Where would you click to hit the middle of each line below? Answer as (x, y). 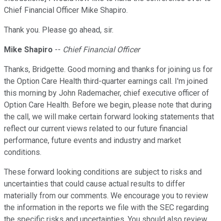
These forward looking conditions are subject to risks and (103, 172)
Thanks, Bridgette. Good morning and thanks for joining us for (108, 70)
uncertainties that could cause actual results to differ (94, 184)
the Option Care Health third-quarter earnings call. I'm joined (106, 81)
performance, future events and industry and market (92, 141)
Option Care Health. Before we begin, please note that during (108, 105)
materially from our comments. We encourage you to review (106, 196)
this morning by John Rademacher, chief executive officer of (107, 93)
